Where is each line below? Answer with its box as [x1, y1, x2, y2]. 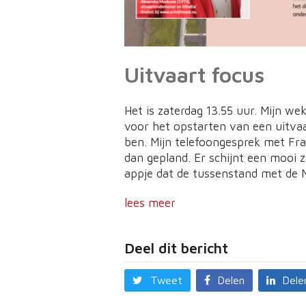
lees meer [124, 195, 176, 210]
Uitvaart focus [124, 61, 264, 87]
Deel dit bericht [124, 239, 228, 256]
